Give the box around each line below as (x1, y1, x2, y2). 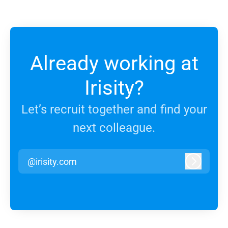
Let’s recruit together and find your (21, 102, 207, 117)
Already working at (30, 51, 198, 75)
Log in (192, 160, 217, 172)
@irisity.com (27, 156, 77, 167)
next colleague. (73, 121, 155, 135)
